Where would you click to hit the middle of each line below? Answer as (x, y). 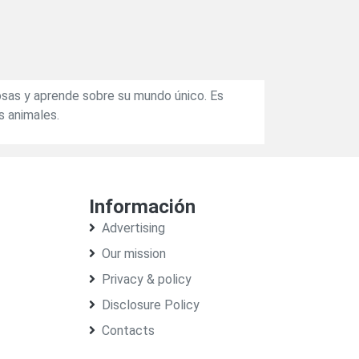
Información (142, 206)
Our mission (133, 253)
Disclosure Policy (150, 305)
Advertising (133, 228)
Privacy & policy (146, 279)
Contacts (128, 330)
